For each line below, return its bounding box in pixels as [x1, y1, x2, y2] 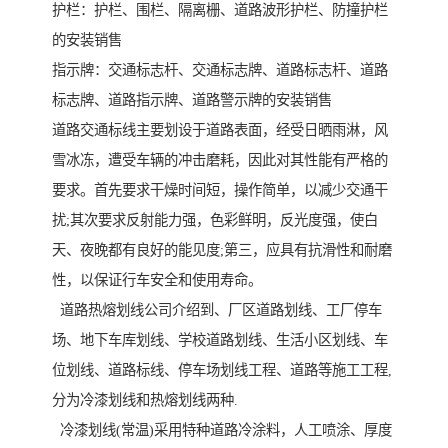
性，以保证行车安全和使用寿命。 [52, 272, 262, 289]
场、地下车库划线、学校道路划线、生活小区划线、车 [52, 332, 388, 349]
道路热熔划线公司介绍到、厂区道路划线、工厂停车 [52, 302, 382, 319]
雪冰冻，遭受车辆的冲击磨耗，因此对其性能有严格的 [52, 152, 388, 169]
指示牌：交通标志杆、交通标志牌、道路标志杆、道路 [52, 62, 388, 79]
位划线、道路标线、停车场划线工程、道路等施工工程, [52, 362, 392, 379]
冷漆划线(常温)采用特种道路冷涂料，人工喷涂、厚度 [52, 422, 392, 439]
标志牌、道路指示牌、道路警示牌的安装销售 [52, 92, 332, 109]
